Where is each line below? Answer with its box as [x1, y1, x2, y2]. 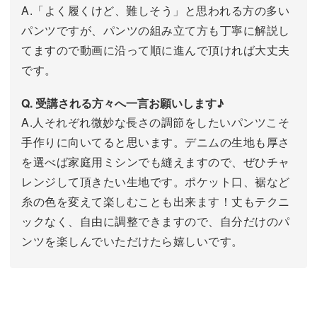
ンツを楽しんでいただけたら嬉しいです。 [21, 232, 243, 249]
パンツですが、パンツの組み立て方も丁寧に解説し [21, 21, 290, 38]
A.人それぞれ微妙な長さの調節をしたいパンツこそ [21, 113, 289, 130]
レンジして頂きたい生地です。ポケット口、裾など [21, 173, 290, 190]
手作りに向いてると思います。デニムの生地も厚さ [21, 133, 290, 150]
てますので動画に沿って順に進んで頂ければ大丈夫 [21, 41, 290, 58]
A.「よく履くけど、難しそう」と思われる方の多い [21, 1, 289, 18]
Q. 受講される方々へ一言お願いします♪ [21, 94, 224, 111]
